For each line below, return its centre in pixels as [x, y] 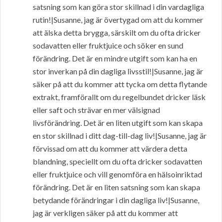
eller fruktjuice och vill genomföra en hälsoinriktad [117, 174]
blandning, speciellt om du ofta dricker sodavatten [117, 162]
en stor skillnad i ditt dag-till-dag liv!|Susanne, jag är [120, 136]
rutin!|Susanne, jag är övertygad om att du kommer [118, 20]
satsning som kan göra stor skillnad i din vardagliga [118, 7]
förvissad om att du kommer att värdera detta [110, 149]
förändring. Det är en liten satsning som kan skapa [116, 187]
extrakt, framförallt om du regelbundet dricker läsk [119, 97]
